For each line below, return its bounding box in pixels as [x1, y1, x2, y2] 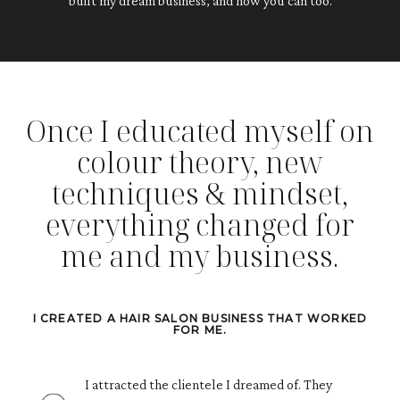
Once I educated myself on [25, 111, 375, 150]
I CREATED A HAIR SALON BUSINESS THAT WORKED [32, 311, 368, 325]
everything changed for [46, 204, 354, 244]
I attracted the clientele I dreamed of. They [85, 376, 332, 392]
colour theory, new [76, 142, 324, 181]
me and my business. [60, 236, 340, 275]
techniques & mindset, [52, 173, 348, 212]
